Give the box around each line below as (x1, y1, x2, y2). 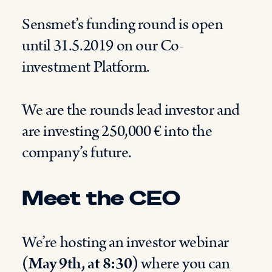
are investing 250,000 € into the (22, 120, 212, 143)
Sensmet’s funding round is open (22, 13, 223, 36)
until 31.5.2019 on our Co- (22, 35, 184, 57)
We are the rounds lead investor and (22, 99, 240, 121)
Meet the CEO (22, 185, 180, 210)
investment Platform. (22, 56, 151, 78)
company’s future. (22, 141, 132, 164)
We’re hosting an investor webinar (22, 231, 229, 254)
